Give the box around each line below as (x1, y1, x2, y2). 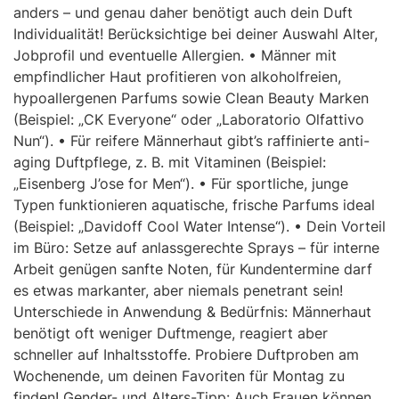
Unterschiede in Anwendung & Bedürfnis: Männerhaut (13, 302, 371, 321)
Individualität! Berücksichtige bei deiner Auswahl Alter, (13, 24, 378, 43)
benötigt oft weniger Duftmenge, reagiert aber (13, 323, 328, 342)
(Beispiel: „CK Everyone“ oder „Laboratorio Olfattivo (13, 110, 364, 128)
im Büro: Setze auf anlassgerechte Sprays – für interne (13, 238, 379, 256)
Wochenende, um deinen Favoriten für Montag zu (13, 366, 345, 385)
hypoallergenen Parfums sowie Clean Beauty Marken (13, 88, 369, 107)
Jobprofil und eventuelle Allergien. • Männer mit (13, 45, 337, 64)
